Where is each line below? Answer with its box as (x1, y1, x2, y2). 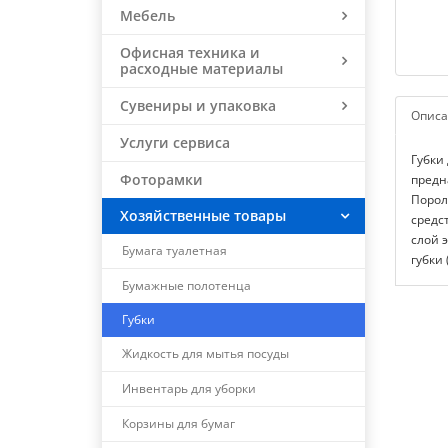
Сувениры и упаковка (120, 96, 276, 115)
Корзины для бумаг (122, 415, 235, 432)
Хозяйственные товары (120, 206, 286, 225)
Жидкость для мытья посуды (122, 345, 289, 362)
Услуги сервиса (120, 133, 230, 152)
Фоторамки (120, 170, 203, 189)
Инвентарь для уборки (122, 380, 256, 397)
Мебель (120, 6, 175, 25)
